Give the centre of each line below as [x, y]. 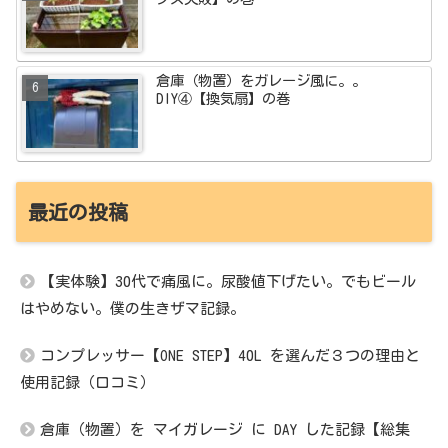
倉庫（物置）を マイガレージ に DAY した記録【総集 [225, 430]
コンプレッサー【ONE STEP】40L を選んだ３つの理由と [230, 356]
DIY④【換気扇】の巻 [223, 99]
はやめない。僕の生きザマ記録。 [132, 309]
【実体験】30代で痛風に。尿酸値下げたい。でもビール [228, 282]
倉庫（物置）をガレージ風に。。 [261, 81]
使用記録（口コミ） [87, 383]
